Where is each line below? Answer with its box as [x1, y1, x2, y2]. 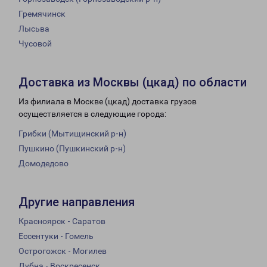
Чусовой [18, 39, 52, 49]
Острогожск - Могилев [18, 246, 107, 256]
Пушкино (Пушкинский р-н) [18, 144, 126, 154]
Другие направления [18, 195, 135, 210]
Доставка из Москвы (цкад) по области [18, 75, 247, 90]
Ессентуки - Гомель [18, 231, 94, 241]
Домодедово [18, 159, 69, 169]
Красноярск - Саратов [18, 216, 105, 226]
